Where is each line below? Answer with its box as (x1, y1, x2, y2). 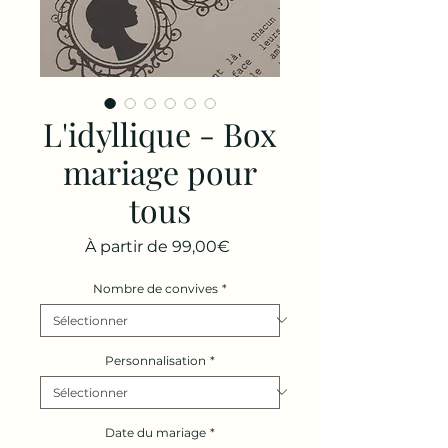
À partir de (85, 236, 172, 256)
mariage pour (63, 149, 257, 193)
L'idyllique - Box (43, 111, 277, 155)
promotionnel (229, 255, 340, 275)
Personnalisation (105, 352, 206, 368)
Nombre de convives (93, 280, 218, 296)
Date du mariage (105, 424, 206, 440)
